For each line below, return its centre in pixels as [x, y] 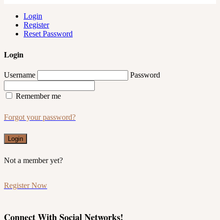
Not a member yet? [33, 161]
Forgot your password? [40, 117]
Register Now [26, 186]
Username [20, 75]
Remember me [38, 96]
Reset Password [48, 33]
